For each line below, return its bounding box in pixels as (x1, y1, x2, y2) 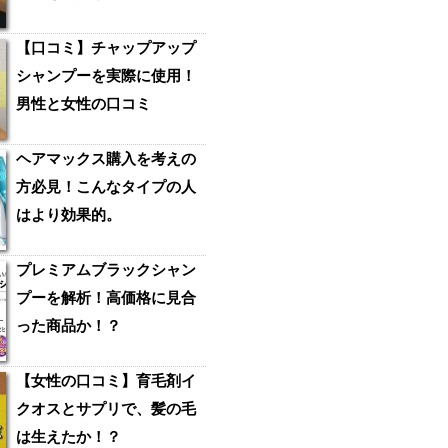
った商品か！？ (16, 316, 121, 334)
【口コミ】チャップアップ (16, 38, 196, 56)
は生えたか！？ (16, 427, 121, 445)
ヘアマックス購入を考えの (16, 149, 196, 167)
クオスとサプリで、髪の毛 (16, 399, 196, 417)
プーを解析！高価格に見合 (16, 288, 196, 306)
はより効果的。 (16, 205, 121, 223)
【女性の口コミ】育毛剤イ (16, 371, 196, 389)
